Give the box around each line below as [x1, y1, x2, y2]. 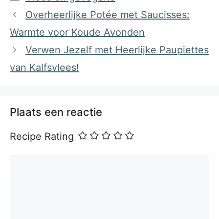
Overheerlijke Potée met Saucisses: [25, 9, 190, 21]
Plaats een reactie [10, 106, 102, 119]
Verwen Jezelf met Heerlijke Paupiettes [25, 44, 209, 56]
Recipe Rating [10, 131, 74, 143]
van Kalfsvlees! [10, 62, 79, 74]
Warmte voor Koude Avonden [10, 26, 145, 39]
